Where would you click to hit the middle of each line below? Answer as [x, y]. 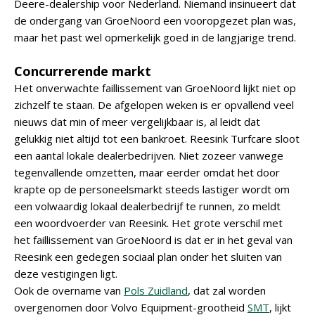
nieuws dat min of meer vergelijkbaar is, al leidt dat [137, 122]
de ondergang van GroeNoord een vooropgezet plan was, [155, 20]
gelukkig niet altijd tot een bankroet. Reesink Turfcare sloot [157, 139]
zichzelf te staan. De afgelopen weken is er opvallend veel [154, 105]
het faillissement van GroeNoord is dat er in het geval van [153, 240]
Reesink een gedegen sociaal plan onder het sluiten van [148, 257]
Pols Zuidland [156, 290]
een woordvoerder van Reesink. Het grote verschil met [148, 223]
